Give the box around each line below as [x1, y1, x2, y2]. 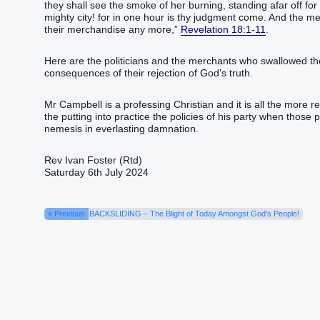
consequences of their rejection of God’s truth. [44, 67, 253, 79]
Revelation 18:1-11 [181, 23, 266, 35]
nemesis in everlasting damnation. [44, 123, 199, 135]
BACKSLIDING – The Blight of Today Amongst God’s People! [89, 209, 299, 219]
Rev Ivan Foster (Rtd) [44, 154, 142, 166]
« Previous [48, 209, 85, 219]
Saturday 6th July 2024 [44, 166, 149, 179]
